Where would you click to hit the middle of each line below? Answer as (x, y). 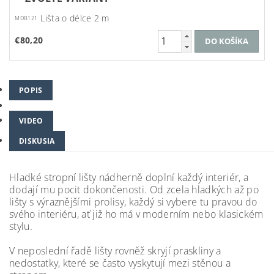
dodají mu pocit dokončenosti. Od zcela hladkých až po (134, 189)
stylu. (21, 226)
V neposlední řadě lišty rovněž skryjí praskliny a (115, 250)
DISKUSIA (37, 141)
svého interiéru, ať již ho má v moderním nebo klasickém (136, 214)
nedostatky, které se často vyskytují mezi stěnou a (120, 263)
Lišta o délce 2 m (75, 18)
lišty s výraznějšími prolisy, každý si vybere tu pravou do (133, 202)
